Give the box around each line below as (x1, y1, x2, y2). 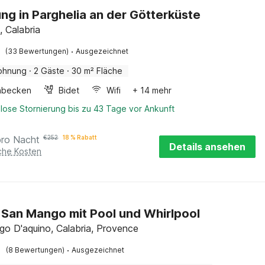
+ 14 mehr (132, 85, 172, 95)
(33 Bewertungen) (5, 47, 69, 56)
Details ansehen (169, 141, 245, 153)
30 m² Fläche (72, 66, 123, 76)
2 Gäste (34, 66, 65, 76)
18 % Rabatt (63, 134, 98, 141)
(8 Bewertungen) (6, 245, 65, 254)
